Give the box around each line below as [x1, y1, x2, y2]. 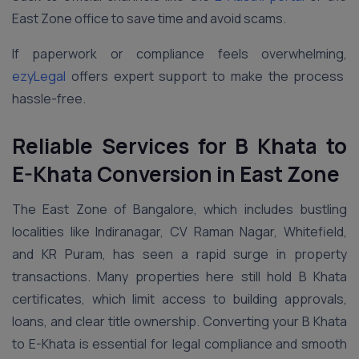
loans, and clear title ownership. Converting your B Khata [12, 313, 347, 330]
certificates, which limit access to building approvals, [12, 290, 347, 308]
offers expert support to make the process [66, 67, 345, 85]
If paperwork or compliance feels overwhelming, [12, 45, 347, 63]
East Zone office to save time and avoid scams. [12, 10, 288, 27]
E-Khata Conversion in [12, 159, 240, 188]
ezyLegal [12, 67, 66, 85]
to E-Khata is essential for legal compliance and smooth [12, 335, 347, 353]
